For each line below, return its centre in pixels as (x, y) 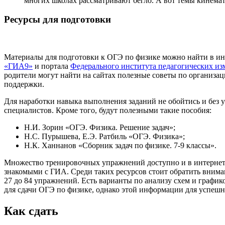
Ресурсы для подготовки (58, 20)
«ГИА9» (18, 66)
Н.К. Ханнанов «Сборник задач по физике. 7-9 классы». (120, 145)
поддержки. (24, 84)
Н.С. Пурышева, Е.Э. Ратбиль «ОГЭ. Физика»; (104, 136)
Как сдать (31, 211)
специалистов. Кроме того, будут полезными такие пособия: (108, 110)
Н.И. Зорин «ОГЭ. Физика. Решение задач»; (100, 127)
